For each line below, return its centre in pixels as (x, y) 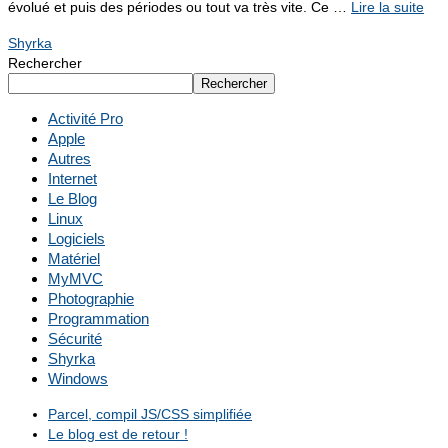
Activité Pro (85, 119)
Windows (78, 379)
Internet (72, 179)
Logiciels (76, 239)
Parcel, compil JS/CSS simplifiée (150, 414)
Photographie (91, 299)
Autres (69, 159)
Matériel (74, 259)
